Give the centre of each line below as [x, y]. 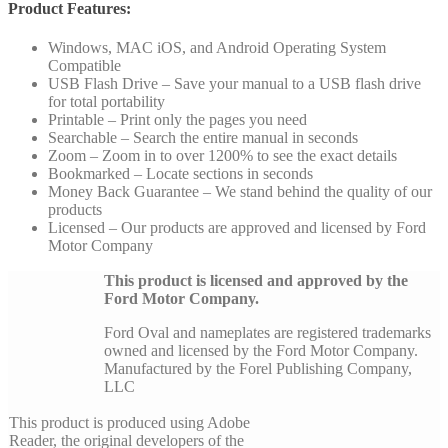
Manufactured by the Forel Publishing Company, [258, 369]
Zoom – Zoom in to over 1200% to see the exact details [222, 156]
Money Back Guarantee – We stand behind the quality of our [240, 192]
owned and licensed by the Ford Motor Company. [261, 351]
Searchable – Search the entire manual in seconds [203, 138]
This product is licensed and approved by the [256, 281]
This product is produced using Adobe [129, 423]
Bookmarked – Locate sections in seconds [180, 174]
